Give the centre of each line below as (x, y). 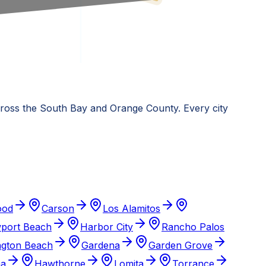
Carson (58, 209)
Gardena (101, 246)
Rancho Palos (193, 227)
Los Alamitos (132, 209)
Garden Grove (180, 246)
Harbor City (107, 227)
